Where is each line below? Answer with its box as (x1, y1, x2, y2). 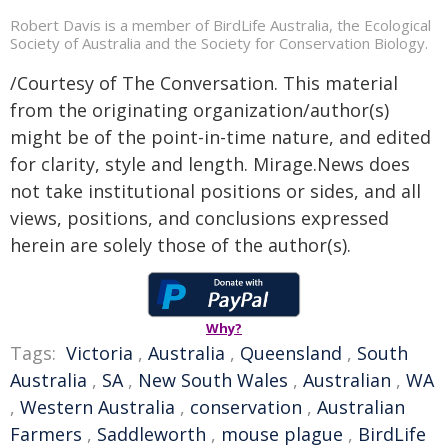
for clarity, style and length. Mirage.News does (10, 152, 410, 176)
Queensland (240, 341, 342, 365)
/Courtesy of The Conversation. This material (10, 71, 398, 95)
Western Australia (20, 395, 175, 419)
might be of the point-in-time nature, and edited (10, 125, 431, 149)
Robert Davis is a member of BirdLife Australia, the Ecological (10, 15, 431, 35)
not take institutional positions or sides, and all (10, 179, 421, 203)
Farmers (10, 422, 82, 446)
